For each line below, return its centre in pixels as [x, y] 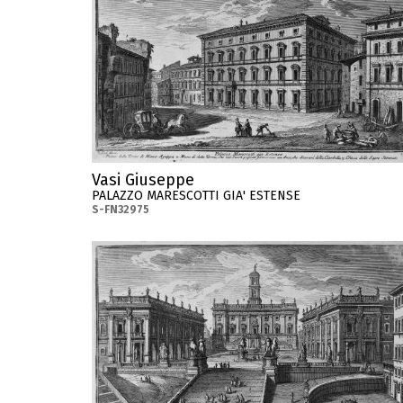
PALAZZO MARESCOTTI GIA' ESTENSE [196, 195]
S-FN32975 [121, 209]
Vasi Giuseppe [143, 179]
